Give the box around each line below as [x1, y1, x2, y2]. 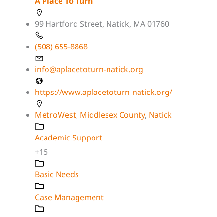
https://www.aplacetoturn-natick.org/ [35, 86, 172, 97]
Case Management [35, 191, 104, 202]
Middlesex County [80, 109, 145, 120]
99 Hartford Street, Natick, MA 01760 [35, 18, 169, 29]
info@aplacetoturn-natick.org [35, 63, 143, 75]
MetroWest [35, 109, 76, 120]
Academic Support [35, 132, 102, 143]
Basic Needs [35, 169, 79, 180]
